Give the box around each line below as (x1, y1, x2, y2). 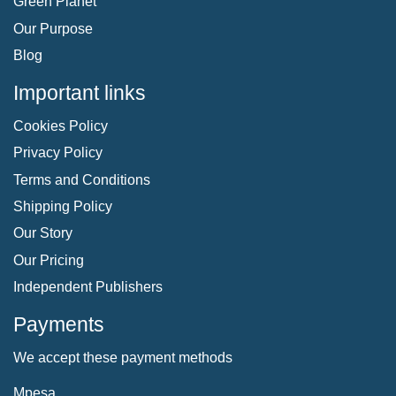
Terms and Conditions (13, 171, 150, 187)
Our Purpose (13, 20, 93, 36)
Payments (13, 313, 104, 337)
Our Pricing (13, 252, 84, 268)
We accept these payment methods (13, 350, 232, 366)
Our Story (13, 225, 72, 241)
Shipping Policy (13, 199, 112, 215)
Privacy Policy (13, 145, 103, 161)
